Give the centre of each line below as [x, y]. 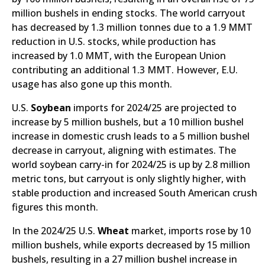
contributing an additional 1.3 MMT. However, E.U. [125, 70]
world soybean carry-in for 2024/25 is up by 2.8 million [131, 164]
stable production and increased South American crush [135, 193]
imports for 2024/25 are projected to [155, 108]
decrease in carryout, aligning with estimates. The [124, 150]
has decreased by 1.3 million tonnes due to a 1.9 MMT [132, 27]
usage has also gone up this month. [92, 84]
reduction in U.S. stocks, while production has [114, 41]
